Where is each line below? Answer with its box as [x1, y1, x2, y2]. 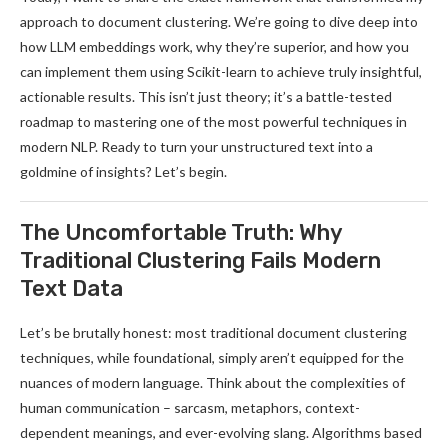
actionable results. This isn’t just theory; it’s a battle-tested [20, 88, 392, 105]
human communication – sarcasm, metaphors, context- [20, 399, 360, 416]
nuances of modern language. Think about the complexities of [20, 374, 405, 391]
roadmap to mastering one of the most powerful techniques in [20, 113, 407, 130]
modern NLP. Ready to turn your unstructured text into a [20, 138, 373, 155]
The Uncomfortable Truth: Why [20, 219, 342, 246]
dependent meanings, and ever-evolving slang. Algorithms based [20, 424, 422, 441]
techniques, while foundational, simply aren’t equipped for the [20, 349, 404, 366]
